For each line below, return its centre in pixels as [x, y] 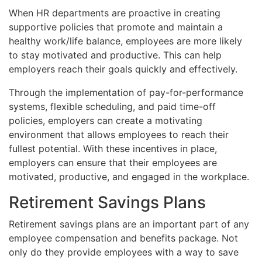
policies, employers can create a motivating [106, 120]
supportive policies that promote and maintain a [116, 27]
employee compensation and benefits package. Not [123, 238]
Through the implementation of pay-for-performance [126, 92]
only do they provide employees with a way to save [124, 252]
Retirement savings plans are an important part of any [129, 224]
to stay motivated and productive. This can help [115, 55]
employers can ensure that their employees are [113, 162]
